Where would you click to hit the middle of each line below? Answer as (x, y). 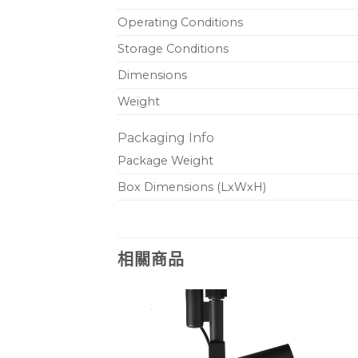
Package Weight (165, 161)
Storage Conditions (173, 49)
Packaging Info (166, 138)
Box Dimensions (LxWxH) (192, 187)
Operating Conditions (180, 23)
